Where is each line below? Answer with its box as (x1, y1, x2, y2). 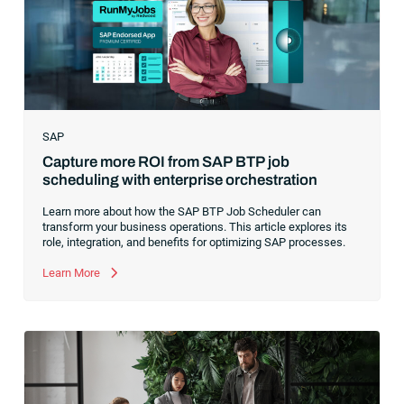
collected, (42, 15, 93, 30)
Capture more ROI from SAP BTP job (42, 153, 290, 171)
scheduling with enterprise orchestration (42, 171, 318, 189)
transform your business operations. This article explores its (42, 220, 348, 234)
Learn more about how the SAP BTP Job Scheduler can (42, 205, 322, 219)
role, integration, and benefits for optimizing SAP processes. (42, 235, 346, 250)
